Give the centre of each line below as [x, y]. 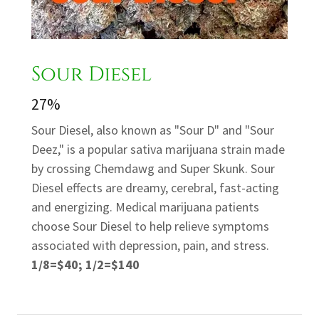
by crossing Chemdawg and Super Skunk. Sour [153, 169]
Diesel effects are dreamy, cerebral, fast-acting [155, 188]
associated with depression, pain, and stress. [150, 246]
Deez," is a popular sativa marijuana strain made [158, 150]
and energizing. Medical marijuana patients [145, 207]
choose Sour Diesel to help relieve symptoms [150, 226]
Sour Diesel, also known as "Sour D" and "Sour [153, 130]
